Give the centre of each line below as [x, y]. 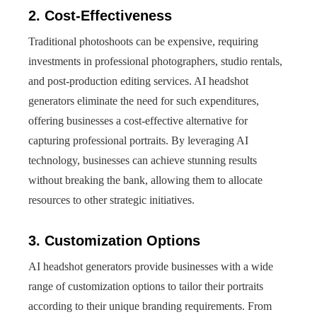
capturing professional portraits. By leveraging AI [138, 140]
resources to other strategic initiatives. [111, 200]
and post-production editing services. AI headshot [138, 81]
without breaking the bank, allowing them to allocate [145, 180]
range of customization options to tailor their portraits [146, 286]
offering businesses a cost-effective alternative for [138, 121]
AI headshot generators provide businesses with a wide [151, 266]
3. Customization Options [114, 241]
